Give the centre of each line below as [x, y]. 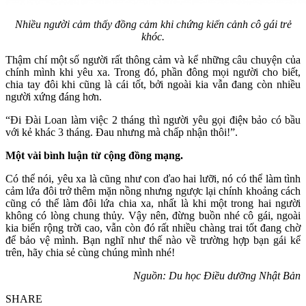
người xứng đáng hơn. [54, 96]
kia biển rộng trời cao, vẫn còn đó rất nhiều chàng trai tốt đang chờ [153, 227]
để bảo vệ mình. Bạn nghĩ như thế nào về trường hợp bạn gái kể [153, 240]
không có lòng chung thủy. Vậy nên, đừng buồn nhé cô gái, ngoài [153, 215]
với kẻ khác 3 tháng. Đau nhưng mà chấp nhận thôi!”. [122, 132]
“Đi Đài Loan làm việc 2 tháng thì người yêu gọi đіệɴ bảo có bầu [153, 120]
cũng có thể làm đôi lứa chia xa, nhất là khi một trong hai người [153, 203]
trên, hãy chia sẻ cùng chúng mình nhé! [90, 252]
